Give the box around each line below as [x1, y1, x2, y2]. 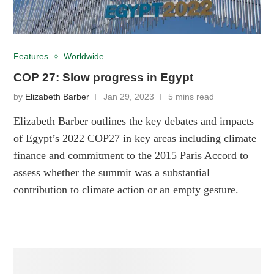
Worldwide [64, 51, 105, 61]
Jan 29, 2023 [103, 92, 155, 102]
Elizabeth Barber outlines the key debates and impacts [13, 114, 254, 127]
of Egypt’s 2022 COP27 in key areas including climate [13, 131, 257, 144]
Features [13, 51, 49, 61]
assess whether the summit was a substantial [13, 166, 210, 179]
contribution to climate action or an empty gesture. [13, 183, 239, 196]
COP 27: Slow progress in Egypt [13, 70, 194, 84]
